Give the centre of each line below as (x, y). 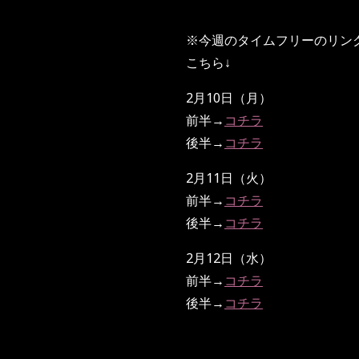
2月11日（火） (229, 177)
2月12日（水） (229, 258)
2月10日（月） (229, 97)
